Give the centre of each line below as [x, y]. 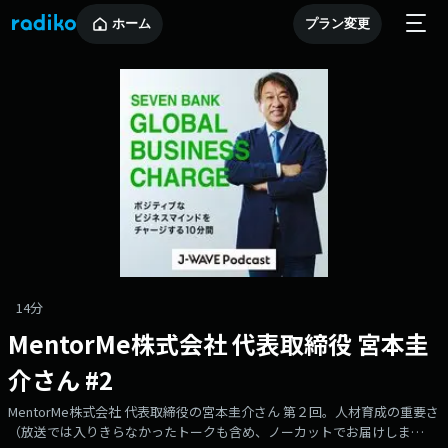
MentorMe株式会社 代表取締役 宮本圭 [218, 343]
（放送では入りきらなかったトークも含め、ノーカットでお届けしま [209, 431]
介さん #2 [60, 379]
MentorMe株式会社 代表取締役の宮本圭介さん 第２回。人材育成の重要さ [223, 411]
